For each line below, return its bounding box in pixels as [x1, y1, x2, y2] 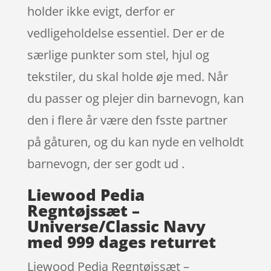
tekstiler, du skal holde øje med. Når [27, 68, 228, 85]
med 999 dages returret [27, 230, 216, 253]
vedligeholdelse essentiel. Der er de [27, 24, 224, 41]
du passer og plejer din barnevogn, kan [27, 90, 244, 106]
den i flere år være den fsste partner [27, 111, 227, 128]
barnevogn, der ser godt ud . [27, 155, 184, 172]
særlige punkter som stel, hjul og [27, 46, 209, 63]
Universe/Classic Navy [27, 215, 206, 237]
